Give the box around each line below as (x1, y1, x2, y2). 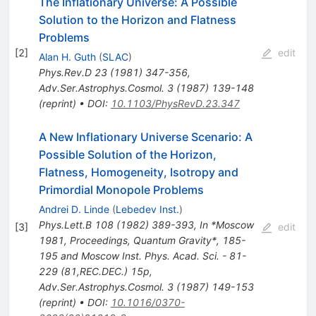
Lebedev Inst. (115, 203, 179, 216)
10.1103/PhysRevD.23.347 (110, 97, 240, 110)
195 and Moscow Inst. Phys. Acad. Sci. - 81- (38, 250, 246, 262)
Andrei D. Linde (38, 203, 109, 216)
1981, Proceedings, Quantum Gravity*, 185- (38, 234, 245, 247)
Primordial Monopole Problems (38, 183, 204, 197)
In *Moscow (199, 219, 254, 231)
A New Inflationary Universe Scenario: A (38, 130, 253, 145)
